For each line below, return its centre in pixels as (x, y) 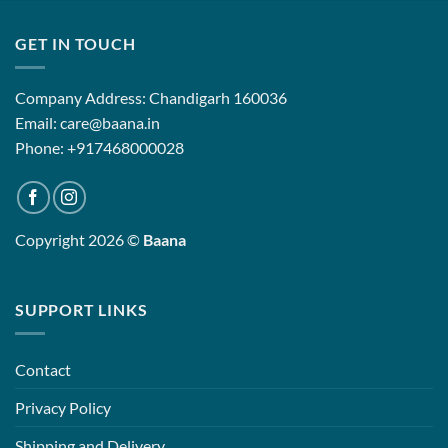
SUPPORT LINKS (81, 309)
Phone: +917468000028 (99, 148)
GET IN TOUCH (75, 43)
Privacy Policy (63, 408)
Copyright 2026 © (79, 240)
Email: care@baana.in (87, 123)
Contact (43, 370)
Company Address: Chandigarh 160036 (151, 98)
